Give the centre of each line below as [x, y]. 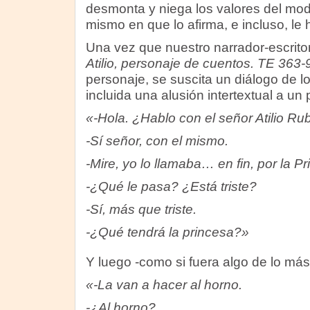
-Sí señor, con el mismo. [157, 141]
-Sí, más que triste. [141, 209]
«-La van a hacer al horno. [164, 285]
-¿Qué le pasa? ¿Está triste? [171, 186]
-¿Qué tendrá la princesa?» [167, 232]
